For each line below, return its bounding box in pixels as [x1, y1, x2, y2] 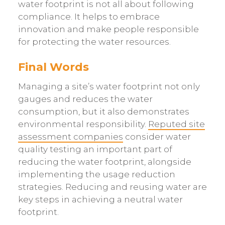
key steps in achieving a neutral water [18, 194, 183, 205]
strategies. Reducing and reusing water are [18, 182, 207, 192]
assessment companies [18, 132, 123, 142]
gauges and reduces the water [18, 94, 153, 104]
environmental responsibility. [18, 119, 148, 130]
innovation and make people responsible [18, 24, 199, 34]
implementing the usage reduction [18, 169, 175, 180]
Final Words [18, 60, 89, 74]
